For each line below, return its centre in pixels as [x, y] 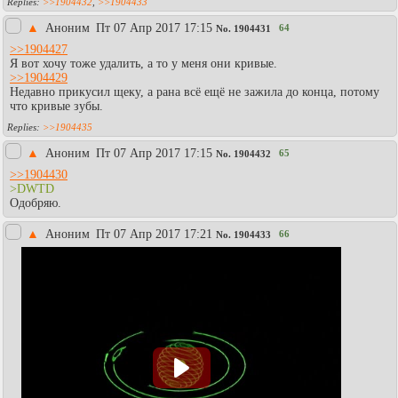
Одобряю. [36, 203]
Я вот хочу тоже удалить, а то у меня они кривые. [143, 63]
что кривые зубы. [56, 106]
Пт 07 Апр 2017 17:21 [154, 234]
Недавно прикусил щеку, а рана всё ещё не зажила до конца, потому [195, 92]
